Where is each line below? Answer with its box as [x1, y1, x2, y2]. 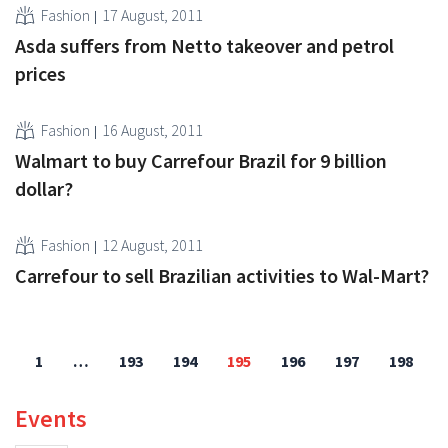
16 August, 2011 [102, 119, 203, 140]
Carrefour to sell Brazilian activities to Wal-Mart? [15, 262, 429, 288]
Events [15, 402, 87, 434]
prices [15, 60, 66, 86]
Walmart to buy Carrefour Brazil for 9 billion [15, 147, 387, 173]
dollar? [15, 175, 73, 201]
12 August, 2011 [102, 234, 203, 255]
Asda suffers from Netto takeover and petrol [15, 32, 394, 58]
